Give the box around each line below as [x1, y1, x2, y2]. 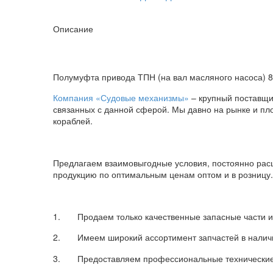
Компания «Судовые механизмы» [53, 91, 189, 104]
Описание [53, 23, 93, 35]
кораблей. [53, 115, 93, 127]
